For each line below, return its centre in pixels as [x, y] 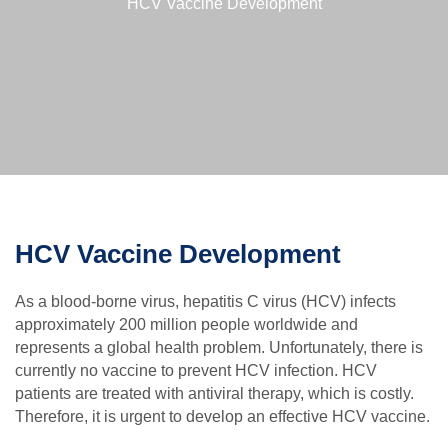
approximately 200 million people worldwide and [186, 325]
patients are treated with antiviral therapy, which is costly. [214, 394]
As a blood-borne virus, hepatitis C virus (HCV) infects [205, 302]
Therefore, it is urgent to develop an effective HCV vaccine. [222, 417]
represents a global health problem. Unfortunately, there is [219, 348]
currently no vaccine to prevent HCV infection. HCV [196, 371]
